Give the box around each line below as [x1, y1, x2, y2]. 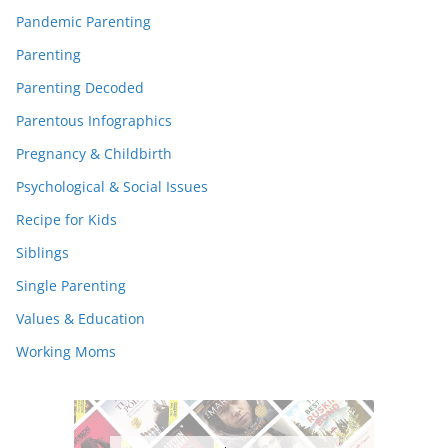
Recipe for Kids [16, 209, 117, 229]
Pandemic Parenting [16, 11, 151, 31]
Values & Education [16, 308, 145, 328]
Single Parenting [16, 275, 126, 295]
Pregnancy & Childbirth [16, 143, 172, 163]
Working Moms [16, 341, 116, 361]
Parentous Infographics [16, 110, 172, 130]
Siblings [16, 242, 69, 262]
